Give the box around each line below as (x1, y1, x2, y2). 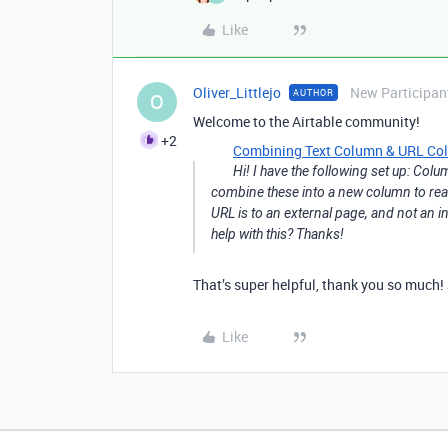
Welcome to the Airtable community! (193, 111, 420, 131)
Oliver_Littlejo (193, 82, 281, 102)
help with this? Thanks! (211, 225, 344, 242)
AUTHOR (293, 85, 334, 99)
